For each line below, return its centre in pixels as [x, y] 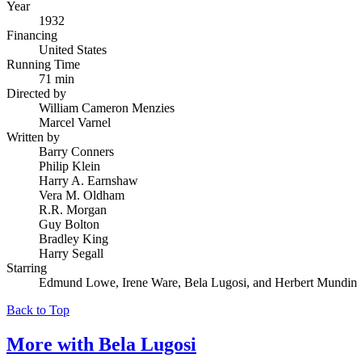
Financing [32, 35]
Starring [27, 267]
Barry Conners [76, 151]
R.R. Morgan [73, 209]
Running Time [43, 64]
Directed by [36, 93]
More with [53, 344]
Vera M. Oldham [82, 195]
